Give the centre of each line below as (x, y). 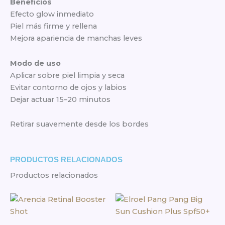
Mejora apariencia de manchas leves (76, 38)
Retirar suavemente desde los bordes (79, 124)
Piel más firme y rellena (53, 26)
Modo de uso (35, 63)
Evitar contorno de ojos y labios (68, 87)
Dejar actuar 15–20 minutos (60, 99)
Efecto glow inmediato (52, 14)
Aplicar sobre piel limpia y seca (67, 75)
